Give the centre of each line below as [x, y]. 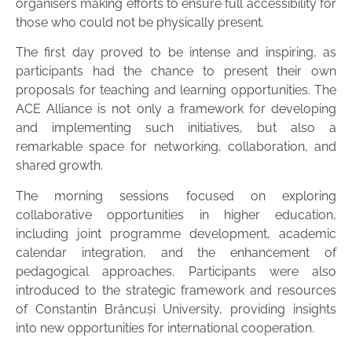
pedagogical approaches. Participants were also [176, 271]
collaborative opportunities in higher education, [176, 214]
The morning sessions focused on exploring [176, 196]
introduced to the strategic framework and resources [176, 290]
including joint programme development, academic [176, 233]
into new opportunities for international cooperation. [165, 328]
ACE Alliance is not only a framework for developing [176, 109]
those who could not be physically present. [140, 23]
